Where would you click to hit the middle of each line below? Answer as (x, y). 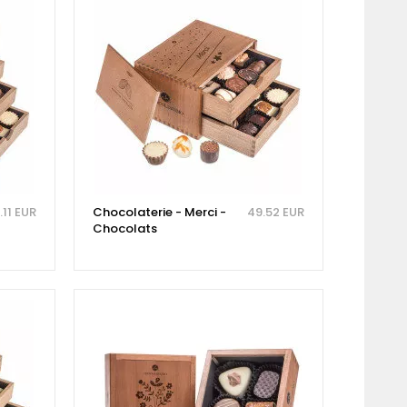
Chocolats (124, 228)
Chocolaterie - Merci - (159, 212)
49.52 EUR (275, 212)
